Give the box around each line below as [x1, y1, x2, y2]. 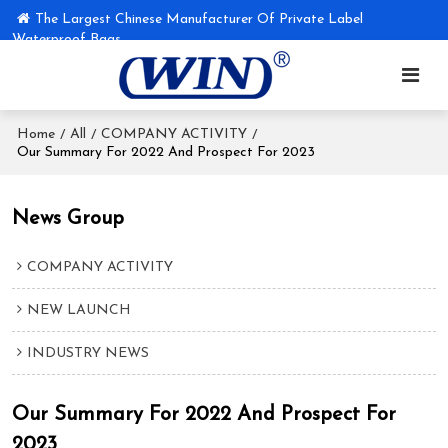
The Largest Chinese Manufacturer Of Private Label [35, 12, 364, 27]
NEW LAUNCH [27, 303, 132, 319]
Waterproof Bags [12, 32, 122, 47]
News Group [12, 208, 125, 229]
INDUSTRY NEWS [27, 346, 150, 362]
